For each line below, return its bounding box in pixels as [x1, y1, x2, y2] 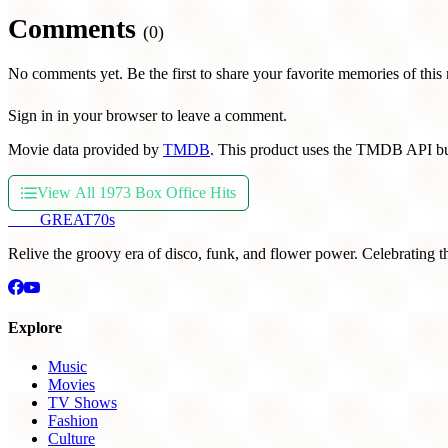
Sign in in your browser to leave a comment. [8, 106, 287, 124]
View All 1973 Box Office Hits [37, 183, 236, 201]
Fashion [48, 412, 98, 430]
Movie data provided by [8, 140, 163, 158]
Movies [48, 376, 95, 394]
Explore [8, 319, 62, 337]
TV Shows [48, 394, 117, 412]
